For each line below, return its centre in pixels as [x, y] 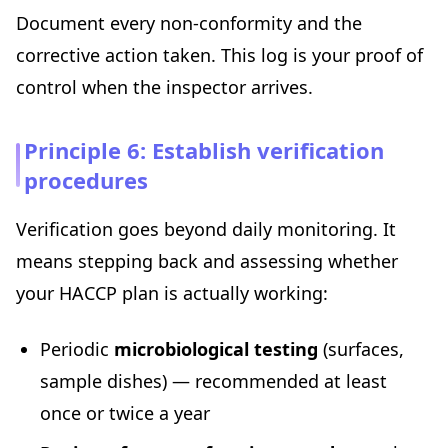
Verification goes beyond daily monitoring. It [206, 229]
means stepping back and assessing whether [207, 261]
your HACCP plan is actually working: [172, 293]
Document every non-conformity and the [189, 23]
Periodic [77, 349]
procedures [86, 180]
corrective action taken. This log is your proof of [219, 55]
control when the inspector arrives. [164, 87]
